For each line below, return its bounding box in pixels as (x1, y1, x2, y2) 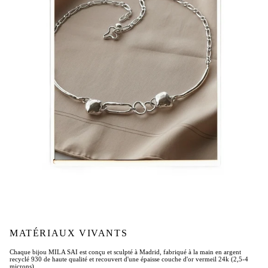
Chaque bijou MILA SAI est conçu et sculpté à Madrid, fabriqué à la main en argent (10, 248, 241, 256)
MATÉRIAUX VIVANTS (10, 228, 128, 239)
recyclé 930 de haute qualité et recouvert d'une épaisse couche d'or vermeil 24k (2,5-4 (10, 255, 248, 263)
